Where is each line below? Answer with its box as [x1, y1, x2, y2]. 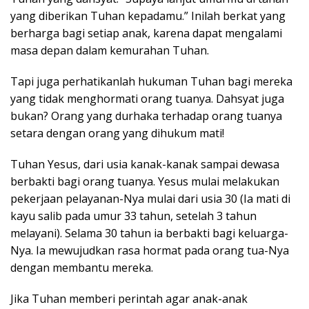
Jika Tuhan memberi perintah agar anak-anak [10, 290, 248, 306]
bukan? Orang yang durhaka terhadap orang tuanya [10, 108, 282, 123]
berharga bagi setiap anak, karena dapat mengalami [10, 25, 282, 41]
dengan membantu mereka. [10, 259, 153, 275]
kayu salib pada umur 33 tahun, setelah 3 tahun [10, 208, 257, 223]
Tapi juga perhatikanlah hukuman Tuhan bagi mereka [10, 73, 292, 89]
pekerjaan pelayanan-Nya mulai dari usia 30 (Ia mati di [10, 190, 290, 206]
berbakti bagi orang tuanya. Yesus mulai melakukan [10, 173, 279, 189]
